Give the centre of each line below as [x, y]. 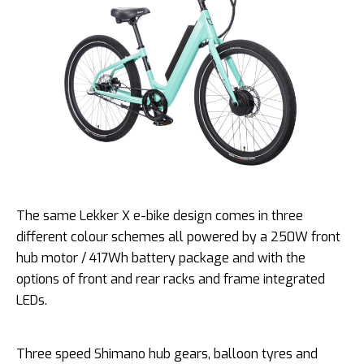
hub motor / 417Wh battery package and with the [161, 258]
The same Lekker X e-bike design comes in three [160, 216]
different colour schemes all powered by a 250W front [178, 237]
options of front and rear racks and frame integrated [171, 279]
